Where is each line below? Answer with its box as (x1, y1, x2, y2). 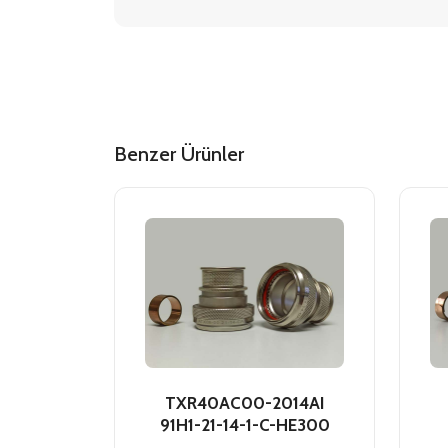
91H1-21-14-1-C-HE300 (159, 414, 330, 435)
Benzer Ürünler (114, 142, 244, 167)
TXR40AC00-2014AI (165, 392, 324, 413)
